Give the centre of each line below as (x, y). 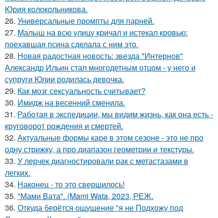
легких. (18, 173)
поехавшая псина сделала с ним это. (72, 44)
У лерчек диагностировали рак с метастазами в (103, 161)
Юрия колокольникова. (46, 9)
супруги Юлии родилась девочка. (64, 79)
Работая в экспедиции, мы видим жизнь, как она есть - (115, 114)
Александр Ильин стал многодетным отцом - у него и (100, 68)
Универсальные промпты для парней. (86, 21)
